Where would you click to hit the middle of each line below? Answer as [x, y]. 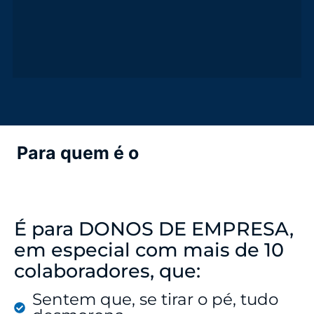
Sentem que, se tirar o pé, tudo [155, 299]
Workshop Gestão [220, 152]
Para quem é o [78, 152]
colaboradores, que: [107, 271]
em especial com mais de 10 [149, 250]
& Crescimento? [157, 171]
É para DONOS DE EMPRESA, [154, 228]
